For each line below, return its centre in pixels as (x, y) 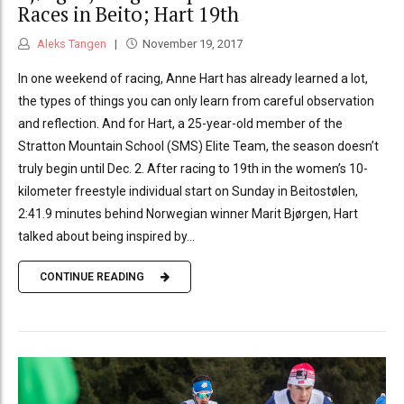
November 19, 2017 (192, 43)
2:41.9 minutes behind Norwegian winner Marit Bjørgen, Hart (188, 213)
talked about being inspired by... (106, 236)
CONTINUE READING (92, 277)
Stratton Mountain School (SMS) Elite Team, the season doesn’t (198, 146)
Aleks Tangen (70, 43)
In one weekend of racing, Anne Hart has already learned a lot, (193, 78)
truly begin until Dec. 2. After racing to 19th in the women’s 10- (193, 168)
